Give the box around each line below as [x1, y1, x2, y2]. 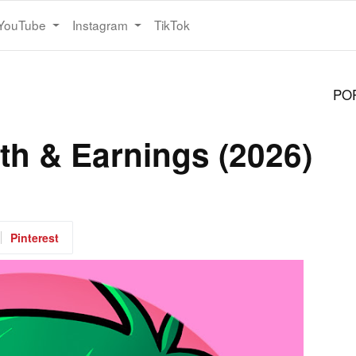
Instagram [72, 16, 131, 34]
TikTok [154, 16, 191, 34]
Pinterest [10, 229, 59, 246]
